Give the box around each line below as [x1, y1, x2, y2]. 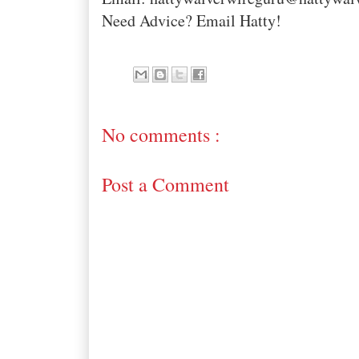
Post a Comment [101, 171, 229, 198]
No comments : [101, 122, 220, 148]
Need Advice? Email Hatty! [101, 10, 281, 32]
